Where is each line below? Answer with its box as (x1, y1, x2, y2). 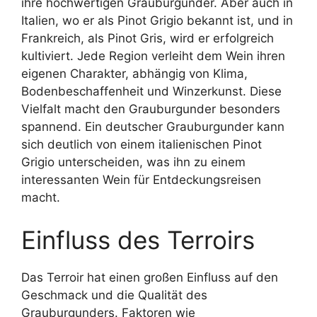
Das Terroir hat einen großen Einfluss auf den (21, 270, 278, 284)
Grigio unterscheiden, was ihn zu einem (21, 155, 246, 169)
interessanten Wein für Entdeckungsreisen (21, 173, 261, 187)
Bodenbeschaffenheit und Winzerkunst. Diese (21, 84, 282, 98)
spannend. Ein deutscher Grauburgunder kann (21, 120, 284, 134)
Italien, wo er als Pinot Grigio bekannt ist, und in (21, 13, 293, 28)
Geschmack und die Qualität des (21, 287, 207, 302)
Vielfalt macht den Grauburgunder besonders (21, 102, 280, 116)
